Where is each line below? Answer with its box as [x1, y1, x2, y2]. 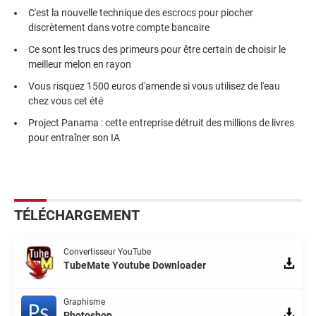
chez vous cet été [28, 95, 103, 107]
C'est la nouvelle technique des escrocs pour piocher [28, 7, 253, 19]
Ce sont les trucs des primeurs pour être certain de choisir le [28, 44, 286, 56]
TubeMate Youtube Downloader [63, 260, 206, 272]
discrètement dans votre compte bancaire [28, 22, 209, 34]
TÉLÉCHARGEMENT [14, 207, 140, 224]
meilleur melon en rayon [28, 59, 131, 71]
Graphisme [63, 297, 105, 308]
